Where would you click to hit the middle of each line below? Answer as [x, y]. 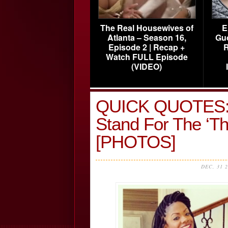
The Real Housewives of [147, 28]
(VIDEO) [147, 66]
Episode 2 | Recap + [147, 47]
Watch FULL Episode [147, 57]
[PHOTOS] [136, 142]
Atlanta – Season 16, [147, 37]
